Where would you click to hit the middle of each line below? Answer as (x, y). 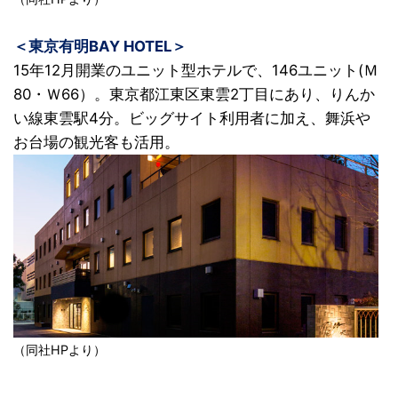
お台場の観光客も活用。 (96, 143)
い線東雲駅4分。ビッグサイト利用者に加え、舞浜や (192, 119)
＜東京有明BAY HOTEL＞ (100, 47)
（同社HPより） (60, 350)
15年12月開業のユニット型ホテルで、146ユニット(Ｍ (196, 71)
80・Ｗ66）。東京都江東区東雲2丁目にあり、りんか (194, 95)
